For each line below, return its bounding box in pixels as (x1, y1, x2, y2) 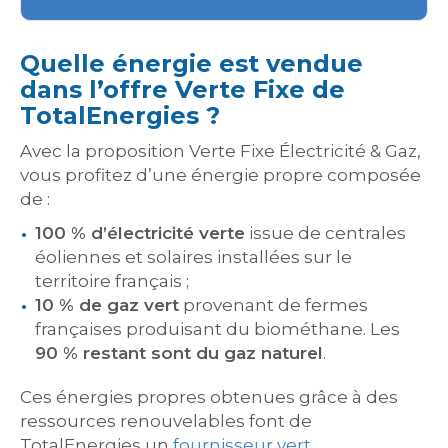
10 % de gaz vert (35, 294, 179, 315)
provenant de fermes (179, 294, 368, 315)
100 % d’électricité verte (35, 222, 245, 243)
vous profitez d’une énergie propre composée (20, 164, 421, 185)
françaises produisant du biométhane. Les (35, 318, 400, 339)
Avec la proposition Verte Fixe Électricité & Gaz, (20, 140, 421, 161)
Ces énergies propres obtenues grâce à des (20, 386, 398, 407)
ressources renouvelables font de (20, 410, 312, 431)
